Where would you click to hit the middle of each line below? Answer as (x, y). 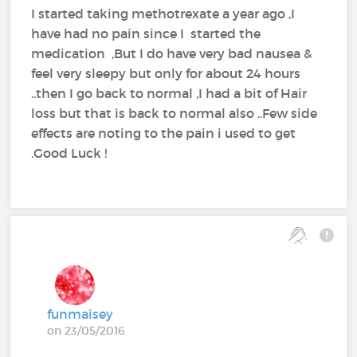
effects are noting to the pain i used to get (164, 133)
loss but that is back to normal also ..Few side (175, 114)
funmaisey (80, 314)
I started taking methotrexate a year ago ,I (163, 14)
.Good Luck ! (69, 153)
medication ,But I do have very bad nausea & (172, 54)
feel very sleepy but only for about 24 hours (166, 74)
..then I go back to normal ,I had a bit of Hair (169, 94)
